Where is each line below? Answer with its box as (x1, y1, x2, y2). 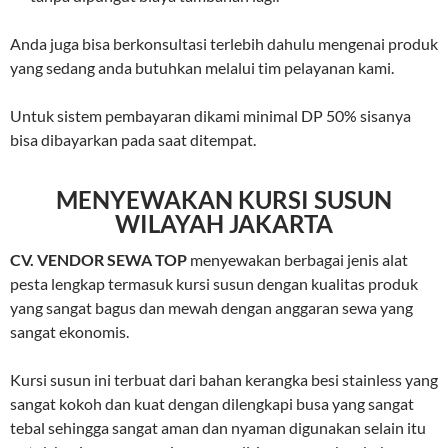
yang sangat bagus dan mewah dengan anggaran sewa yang (10, 298, 413, 318)
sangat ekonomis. (10, 322, 129, 342)
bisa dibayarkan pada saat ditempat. (10, 130, 256, 150)
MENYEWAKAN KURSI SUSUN (56, 185, 392, 215)
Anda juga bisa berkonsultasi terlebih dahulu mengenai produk (10, 34, 438, 54)
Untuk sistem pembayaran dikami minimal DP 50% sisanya (10, 106, 411, 126)
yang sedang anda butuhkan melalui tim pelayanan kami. (10, 58, 394, 78)
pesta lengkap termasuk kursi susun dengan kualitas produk (10, 274, 418, 294)
